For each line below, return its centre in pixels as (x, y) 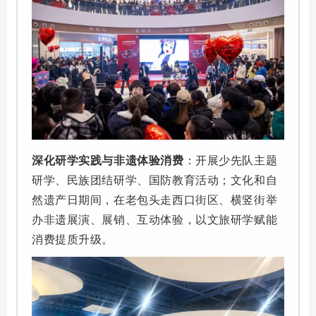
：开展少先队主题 (231, 160)
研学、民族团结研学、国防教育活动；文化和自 (155, 180)
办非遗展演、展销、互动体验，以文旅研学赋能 (155, 219)
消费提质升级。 (73, 239)
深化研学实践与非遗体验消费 (108, 160)
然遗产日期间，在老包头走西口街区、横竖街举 (155, 200)
